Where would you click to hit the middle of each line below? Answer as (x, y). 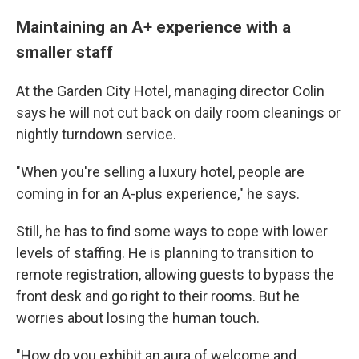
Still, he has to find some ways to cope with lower (172, 231)
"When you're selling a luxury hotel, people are (160, 171)
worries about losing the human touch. (138, 317)
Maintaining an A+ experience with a (153, 26)
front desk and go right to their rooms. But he (158, 296)
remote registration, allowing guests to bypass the (175, 274)
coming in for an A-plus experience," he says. (158, 193)
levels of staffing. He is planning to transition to (165, 252)
